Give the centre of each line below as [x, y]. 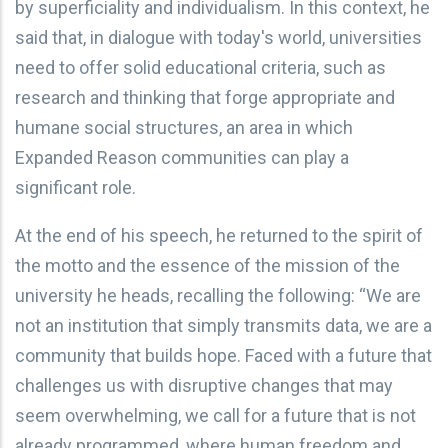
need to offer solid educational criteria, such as [200, 67]
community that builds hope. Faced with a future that [223, 355]
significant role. [75, 187]
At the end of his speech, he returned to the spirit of [219, 235]
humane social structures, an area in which [184, 127]
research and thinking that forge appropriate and [205, 97]
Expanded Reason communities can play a [182, 157]
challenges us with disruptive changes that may [204, 385]
